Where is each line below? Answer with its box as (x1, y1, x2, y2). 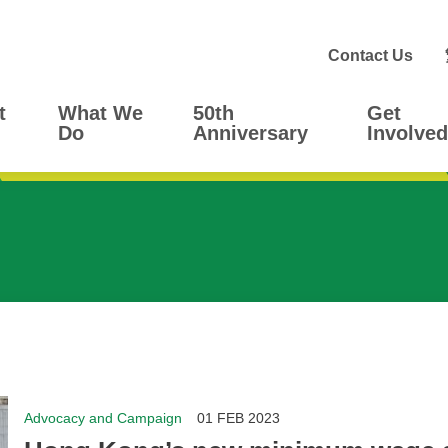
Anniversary (193, 122, 309, 145)
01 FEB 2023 (197, 410, 281, 427)
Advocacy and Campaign (24, 410, 183, 427)
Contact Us (328, 46, 414, 64)
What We (58, 102, 144, 125)
